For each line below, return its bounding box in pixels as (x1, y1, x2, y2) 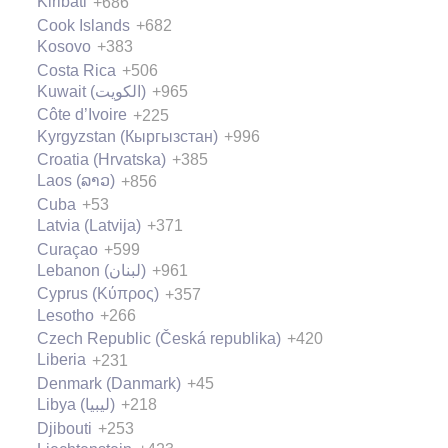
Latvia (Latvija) (37, 217, 141, 235)
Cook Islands (37, 16, 130, 34)
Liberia (37, 351, 86, 369)
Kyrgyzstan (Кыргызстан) (37, 127, 218, 145)
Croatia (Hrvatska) (37, 151, 166, 169)
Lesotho (37, 306, 94, 324)
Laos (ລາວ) (37, 172, 115, 190)
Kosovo (37, 38, 91, 56)
